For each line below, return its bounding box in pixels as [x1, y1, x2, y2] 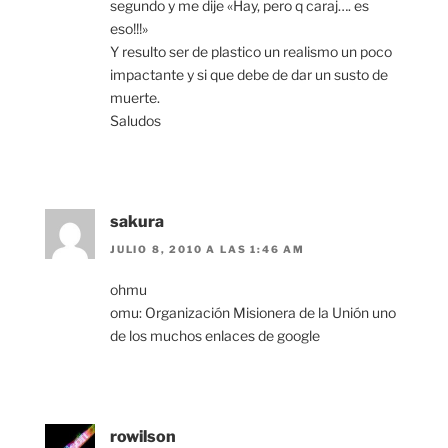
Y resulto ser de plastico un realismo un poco [110, 42, 392, 60]
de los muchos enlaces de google [110, 327, 320, 345]
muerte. [110, 88, 160, 106]
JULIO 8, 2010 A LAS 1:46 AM [110, 243, 306, 256]
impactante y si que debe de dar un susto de [110, 65, 388, 83]
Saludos [110, 111, 161, 129]
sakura [110, 211, 164, 231]
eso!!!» [110, 19, 148, 37]
